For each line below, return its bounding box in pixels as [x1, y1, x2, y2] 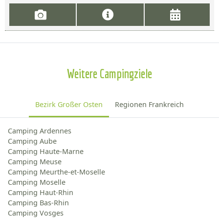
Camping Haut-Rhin [8, 187, 73, 197]
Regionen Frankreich [115, 100, 184, 109]
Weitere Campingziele [67, 66, 152, 81]
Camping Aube [8, 136, 57, 146]
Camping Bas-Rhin [8, 197, 69, 207]
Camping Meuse [8, 156, 62, 166]
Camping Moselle [8, 177, 66, 187]
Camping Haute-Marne [8, 146, 84, 156]
